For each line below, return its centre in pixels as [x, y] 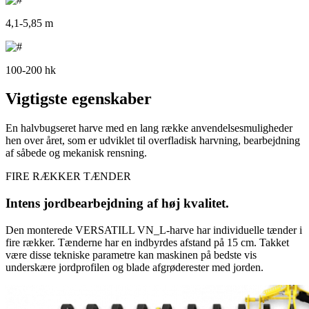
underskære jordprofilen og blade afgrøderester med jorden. [134, 267]
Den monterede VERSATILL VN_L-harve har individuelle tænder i [154, 230]
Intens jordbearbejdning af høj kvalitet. [117, 203]
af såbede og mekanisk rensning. [76, 153]
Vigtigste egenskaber [79, 99]
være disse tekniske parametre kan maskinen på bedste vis [131, 255]
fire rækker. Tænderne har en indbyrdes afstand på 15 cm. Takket [147, 242]
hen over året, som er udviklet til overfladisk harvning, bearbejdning [153, 141]
